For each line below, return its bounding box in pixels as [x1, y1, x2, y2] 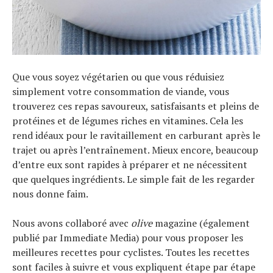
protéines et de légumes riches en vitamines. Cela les [12, 114, 243, 128]
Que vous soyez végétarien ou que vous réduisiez [12, 70, 224, 84]
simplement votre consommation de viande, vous [12, 85, 229, 99]
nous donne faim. [12, 187, 88, 201]
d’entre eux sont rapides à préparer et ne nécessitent [12, 158, 247, 172]
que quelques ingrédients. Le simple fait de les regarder [12, 172, 255, 186]
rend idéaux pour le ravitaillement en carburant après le [12, 129, 260, 143]
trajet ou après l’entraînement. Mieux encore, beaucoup [12, 143, 258, 157]
